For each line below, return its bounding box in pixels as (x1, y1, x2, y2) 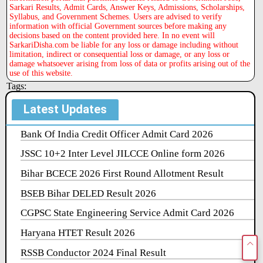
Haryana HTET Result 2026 (21, 227, 136, 239)
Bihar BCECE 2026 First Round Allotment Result (21, 167, 224, 179)
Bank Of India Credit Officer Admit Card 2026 (21, 128, 214, 140)
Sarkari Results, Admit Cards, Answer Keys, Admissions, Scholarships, (9, 2, 245, 12)
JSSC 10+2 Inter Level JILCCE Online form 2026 (21, 148, 225, 160)
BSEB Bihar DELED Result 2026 (21, 187, 157, 199)
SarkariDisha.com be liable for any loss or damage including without (9, 40, 239, 49)
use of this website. (9, 68, 73, 77)
